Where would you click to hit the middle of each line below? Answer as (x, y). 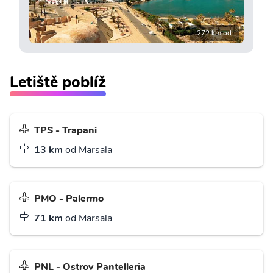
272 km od (214, 33)
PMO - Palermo (69, 199)
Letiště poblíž (58, 82)
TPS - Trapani (66, 131)
